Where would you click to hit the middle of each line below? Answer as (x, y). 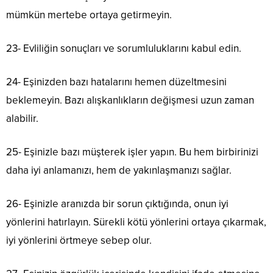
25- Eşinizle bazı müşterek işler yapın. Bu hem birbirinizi (132, 152)
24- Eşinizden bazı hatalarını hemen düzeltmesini (116, 82)
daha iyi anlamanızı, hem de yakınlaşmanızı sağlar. (119, 170)
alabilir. (22, 118)
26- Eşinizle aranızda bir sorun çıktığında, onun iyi (117, 204)
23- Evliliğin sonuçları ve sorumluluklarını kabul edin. (124, 48)
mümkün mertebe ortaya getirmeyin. (89, 15)
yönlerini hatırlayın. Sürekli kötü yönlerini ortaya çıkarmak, (136, 222)
